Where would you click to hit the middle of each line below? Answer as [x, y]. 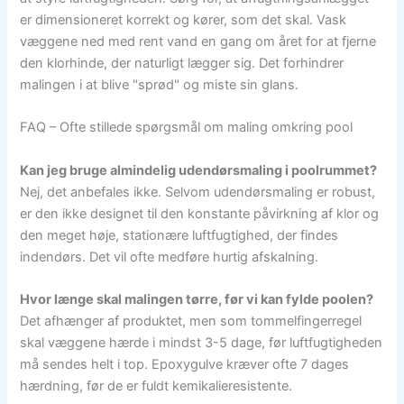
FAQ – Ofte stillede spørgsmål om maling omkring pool [187, 128]
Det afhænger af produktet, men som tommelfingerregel [191, 321]
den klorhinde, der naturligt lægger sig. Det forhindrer [182, 63]
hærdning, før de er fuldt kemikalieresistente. [156, 386]
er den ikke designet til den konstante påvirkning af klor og [200, 213]
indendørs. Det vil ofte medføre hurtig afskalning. [170, 257]
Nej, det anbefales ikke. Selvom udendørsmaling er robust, [198, 192]
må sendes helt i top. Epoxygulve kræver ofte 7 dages [185, 365]
